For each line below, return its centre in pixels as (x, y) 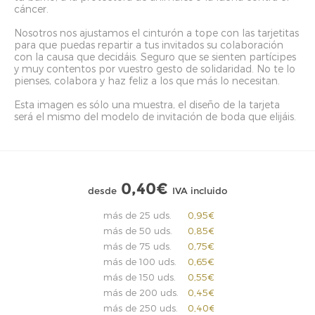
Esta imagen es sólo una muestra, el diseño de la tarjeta (147, 104)
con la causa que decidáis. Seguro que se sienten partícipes (155, 57)
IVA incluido (200, 191)
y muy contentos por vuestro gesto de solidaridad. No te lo (155, 69)
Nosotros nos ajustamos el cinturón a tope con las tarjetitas (156, 33)
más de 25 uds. (137, 215)
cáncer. (31, 9)
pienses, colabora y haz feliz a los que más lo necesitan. (147, 81)
